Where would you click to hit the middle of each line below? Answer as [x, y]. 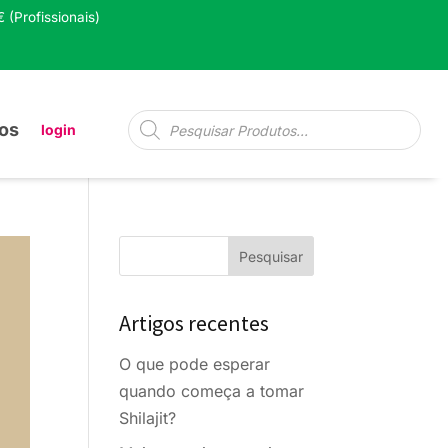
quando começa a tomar [212, 391]
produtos [160, 149]
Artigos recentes [194, 323]
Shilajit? [148, 418]
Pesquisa [160, 117]
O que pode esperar [195, 364]
